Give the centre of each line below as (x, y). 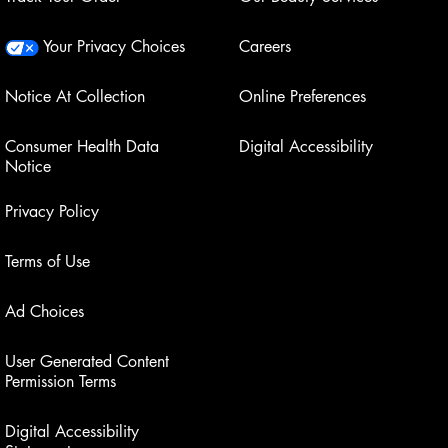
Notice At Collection (75, 96)
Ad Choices (44, 311)
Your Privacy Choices (112, 46)
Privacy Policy (52, 211)
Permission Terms (60, 381)
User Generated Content (87, 361)
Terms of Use (47, 261)
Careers (265, 46)
